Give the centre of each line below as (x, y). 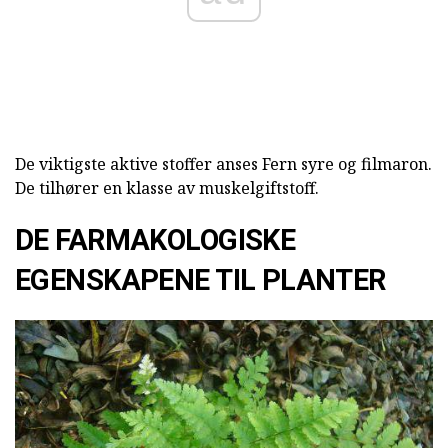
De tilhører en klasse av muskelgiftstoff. (167, 188)
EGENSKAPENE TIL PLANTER (200, 280)
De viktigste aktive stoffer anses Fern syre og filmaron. (223, 164)
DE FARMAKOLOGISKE (155, 240)
